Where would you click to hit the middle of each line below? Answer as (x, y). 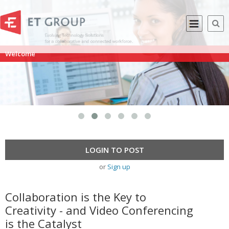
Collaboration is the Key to (76, 197)
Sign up (119, 166)
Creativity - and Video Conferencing (99, 210)
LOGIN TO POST (114, 150)
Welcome (20, 54)
